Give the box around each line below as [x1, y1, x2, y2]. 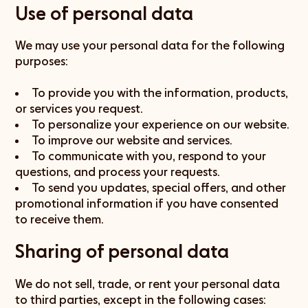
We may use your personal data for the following [15, 38, 285, 53]
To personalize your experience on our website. [32, 117, 290, 131]
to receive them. [15, 212, 104, 226]
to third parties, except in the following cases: [15, 292, 267, 307]
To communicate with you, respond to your [32, 148, 267, 163]
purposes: [15, 54, 69, 69]
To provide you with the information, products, [32, 85, 289, 100]
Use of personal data [15, 3, 194, 25]
